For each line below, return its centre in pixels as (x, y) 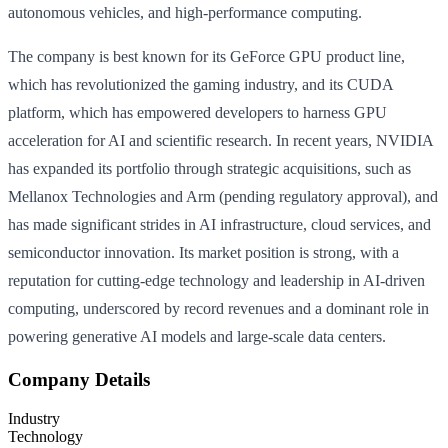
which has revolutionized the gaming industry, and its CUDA (200, 84)
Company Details (79, 380)
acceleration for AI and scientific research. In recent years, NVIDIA (220, 140)
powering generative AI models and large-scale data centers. (197, 336)
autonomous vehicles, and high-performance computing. (185, 12)
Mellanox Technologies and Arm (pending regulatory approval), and (223, 196)
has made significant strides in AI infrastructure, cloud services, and (219, 224)
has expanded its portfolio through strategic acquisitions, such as (209, 168)
